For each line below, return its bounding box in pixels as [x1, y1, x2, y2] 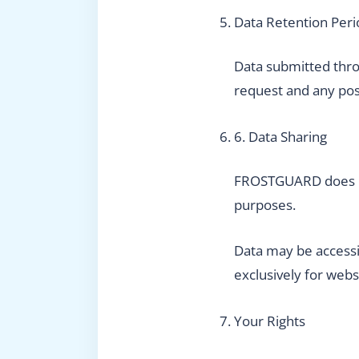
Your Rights [234, 311, 306, 330]
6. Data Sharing [234, 127, 328, 146]
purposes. [234, 196, 296, 215]
